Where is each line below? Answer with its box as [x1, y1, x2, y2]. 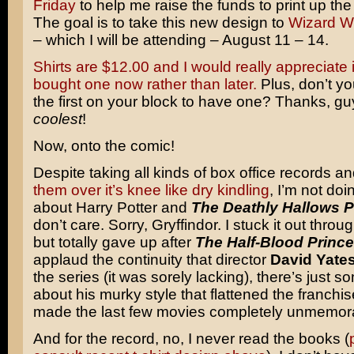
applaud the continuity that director [32, 251, 270, 268]
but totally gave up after [32, 234, 195, 250]
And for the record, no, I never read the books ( [32, 330, 349, 347]
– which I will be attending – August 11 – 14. [32, 32, 329, 48]
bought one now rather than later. [32, 76, 257, 92]
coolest [32, 111, 82, 127]
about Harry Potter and [32, 199, 191, 216]
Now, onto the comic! [32, 137, 175, 154]
